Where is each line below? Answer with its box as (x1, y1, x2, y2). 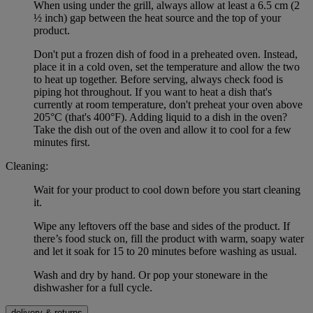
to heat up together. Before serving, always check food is (34, 73, 283, 86)
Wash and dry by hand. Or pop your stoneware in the (34, 269, 268, 282)
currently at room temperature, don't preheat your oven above (34, 99, 303, 111)
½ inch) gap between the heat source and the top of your (34, 12, 281, 24)
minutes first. (34, 136, 90, 149)
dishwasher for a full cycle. (34, 282, 152, 294)
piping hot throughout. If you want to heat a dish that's (34, 86, 272, 99)
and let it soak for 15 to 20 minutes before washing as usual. (34, 245, 297, 258)
